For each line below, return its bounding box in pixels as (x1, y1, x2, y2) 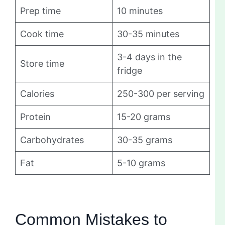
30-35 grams (117, 135, 172, 146)
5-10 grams (117, 158, 165, 169)
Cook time (20, 29, 64, 40)
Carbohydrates (20, 135, 84, 146)
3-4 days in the (117, 52, 182, 63)
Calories (20, 88, 54, 99)
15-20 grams (117, 111, 170, 123)
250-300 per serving (117, 88, 204, 99)
